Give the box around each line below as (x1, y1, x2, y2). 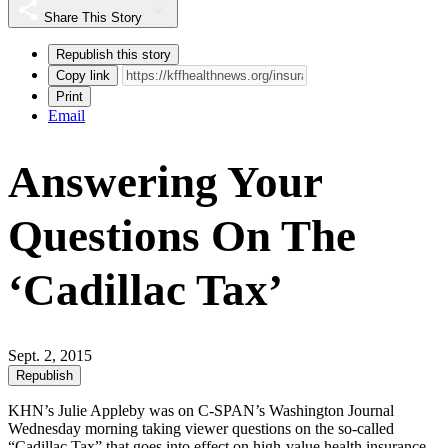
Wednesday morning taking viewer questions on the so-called (8, 419, 394, 437)
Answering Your (8, 156, 322, 207)
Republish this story (56, 46, 171, 62)
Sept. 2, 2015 (8, 346, 92, 364)
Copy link (56, 67, 110, 83)
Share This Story (44, 9, 142, 25)
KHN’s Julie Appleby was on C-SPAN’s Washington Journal (8, 401, 394, 419)
